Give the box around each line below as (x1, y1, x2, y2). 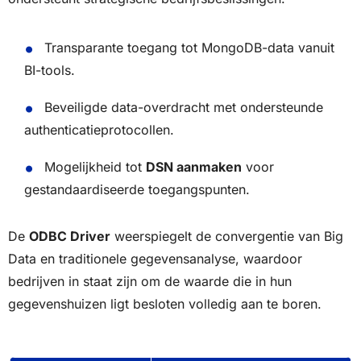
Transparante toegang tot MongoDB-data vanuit (44, 39, 334, 56)
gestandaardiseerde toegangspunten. (24, 181, 250, 198)
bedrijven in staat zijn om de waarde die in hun (8, 273, 292, 290)
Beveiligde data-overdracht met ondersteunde (44, 99, 323, 116)
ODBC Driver (29, 228, 110, 245)
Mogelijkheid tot (44, 159, 146, 176)
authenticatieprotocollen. (24, 122, 174, 139)
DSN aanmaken (145, 159, 242, 176)
